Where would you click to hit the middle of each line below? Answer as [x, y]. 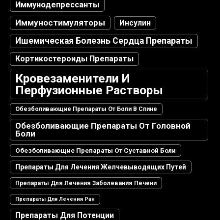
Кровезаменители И [73, 79]
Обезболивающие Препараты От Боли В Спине [86, 109]
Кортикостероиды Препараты [74, 59]
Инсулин [135, 23]
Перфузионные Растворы [89, 90]
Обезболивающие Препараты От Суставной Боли [96, 151]
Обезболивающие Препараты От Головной [103, 126]
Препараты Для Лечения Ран [55, 199]
